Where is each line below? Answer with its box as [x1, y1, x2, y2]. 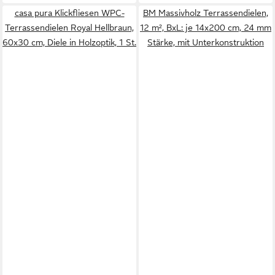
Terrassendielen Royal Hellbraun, [5, 23, 134, 33]
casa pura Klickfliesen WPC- [14, 8, 125, 18]
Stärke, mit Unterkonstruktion [147, 37, 264, 47]
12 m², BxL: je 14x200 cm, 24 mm [140, 23, 271, 33]
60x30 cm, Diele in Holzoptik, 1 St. [2, 37, 136, 47]
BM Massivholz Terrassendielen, [143, 8, 268, 18]
